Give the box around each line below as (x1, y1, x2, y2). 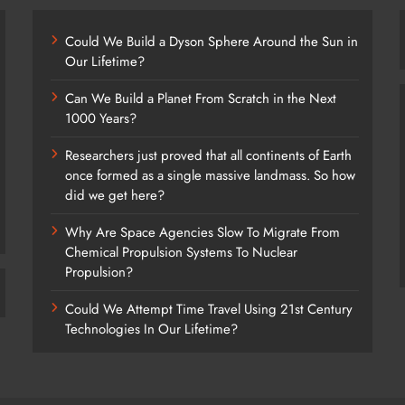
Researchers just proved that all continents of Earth (65, 146, 353, 165)
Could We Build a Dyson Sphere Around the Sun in (65, 32, 359, 52)
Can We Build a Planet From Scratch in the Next (65, 89, 337, 108)
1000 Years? (65, 108, 137, 128)
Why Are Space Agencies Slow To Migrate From (65, 222, 341, 242)
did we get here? (65, 185, 165, 205)
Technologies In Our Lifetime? (65, 319, 239, 339)
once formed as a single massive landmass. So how (65, 165, 356, 185)
